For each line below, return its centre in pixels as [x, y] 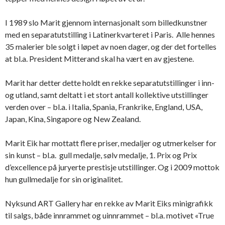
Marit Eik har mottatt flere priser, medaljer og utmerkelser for [111, 143]
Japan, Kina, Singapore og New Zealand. [73, 119]
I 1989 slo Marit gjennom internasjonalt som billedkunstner [106, 22]
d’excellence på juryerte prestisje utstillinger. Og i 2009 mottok [112, 167]
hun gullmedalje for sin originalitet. [64, 179]
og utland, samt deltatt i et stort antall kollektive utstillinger [107, 94]
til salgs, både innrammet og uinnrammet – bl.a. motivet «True [109, 215]
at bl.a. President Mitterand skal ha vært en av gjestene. [99, 58]
